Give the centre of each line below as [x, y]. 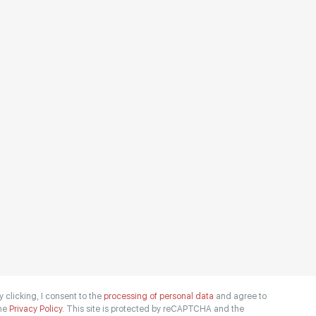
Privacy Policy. [37, 309]
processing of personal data [159, 296]
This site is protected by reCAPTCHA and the [155, 309]
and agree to [241, 296]
